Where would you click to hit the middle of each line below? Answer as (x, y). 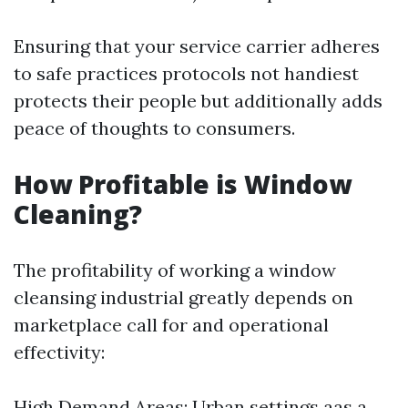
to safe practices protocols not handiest (186, 73)
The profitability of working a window (175, 270)
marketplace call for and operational (171, 325)
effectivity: (59, 352)
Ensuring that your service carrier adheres (197, 46)
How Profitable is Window (183, 184)
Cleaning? (78, 214)
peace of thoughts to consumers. (154, 128)
